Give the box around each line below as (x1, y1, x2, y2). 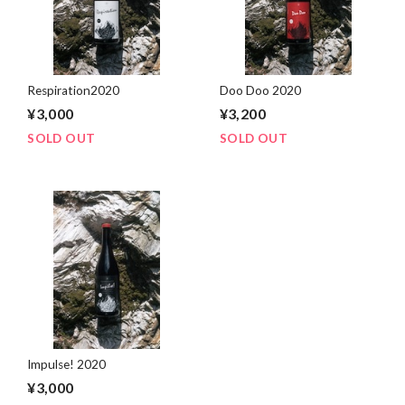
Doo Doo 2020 (219, 83, 301, 99)
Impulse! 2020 (27, 357, 107, 372)
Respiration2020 (27, 83, 120, 99)
